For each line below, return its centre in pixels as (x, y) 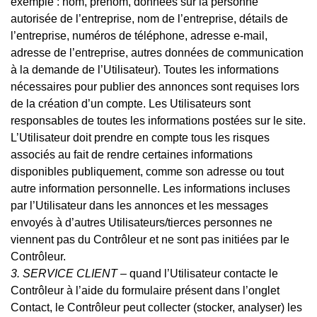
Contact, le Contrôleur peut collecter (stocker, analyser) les (156, 307)
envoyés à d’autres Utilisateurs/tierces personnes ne (142, 222)
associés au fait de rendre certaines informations (132, 154)
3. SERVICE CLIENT (64, 273)
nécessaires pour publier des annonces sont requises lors (155, 86)
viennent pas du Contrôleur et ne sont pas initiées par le (150, 239)
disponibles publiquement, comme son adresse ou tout (147, 171)
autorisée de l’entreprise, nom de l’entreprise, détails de (149, 18)
